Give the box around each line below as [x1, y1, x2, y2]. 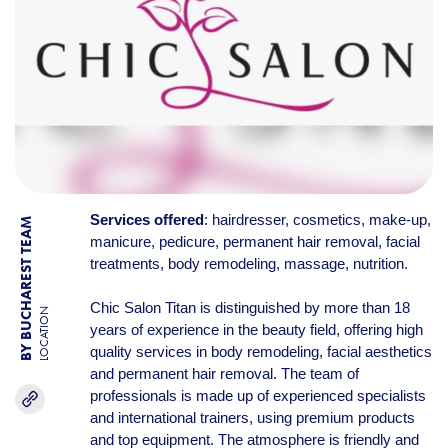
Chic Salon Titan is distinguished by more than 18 [89, 299, 410, 316]
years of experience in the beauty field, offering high [89, 321, 423, 338]
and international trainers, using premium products [89, 409, 415, 426]
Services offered [89, 211, 204, 228]
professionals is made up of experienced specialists [89, 387, 426, 404]
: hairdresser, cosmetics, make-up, [203, 211, 431, 228]
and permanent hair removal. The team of [89, 365, 359, 382]
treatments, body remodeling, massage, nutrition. [89, 255, 408, 272]
